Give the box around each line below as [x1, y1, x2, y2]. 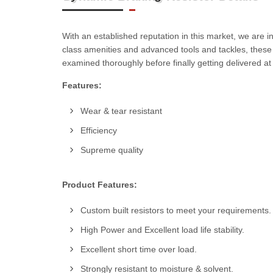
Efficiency [80, 126, 117, 135]
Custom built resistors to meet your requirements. [80, 205, 271, 215]
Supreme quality [80, 145, 143, 155]
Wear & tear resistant [80, 106, 162, 116]
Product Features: [62, 180, 137, 190]
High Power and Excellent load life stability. [80, 225, 244, 235]
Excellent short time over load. [80, 244, 197, 254]
